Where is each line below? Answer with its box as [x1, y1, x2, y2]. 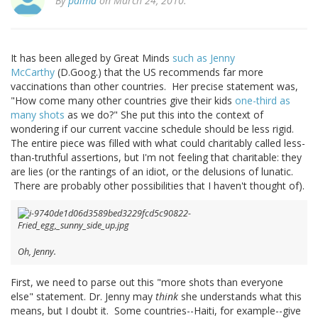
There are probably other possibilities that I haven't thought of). [11, 179, 307, 193]
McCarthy [11, 65, 55, 79]
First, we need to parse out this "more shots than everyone [11, 275, 283, 290]
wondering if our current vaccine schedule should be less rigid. [11, 122, 297, 136]
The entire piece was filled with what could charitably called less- [11, 136, 305, 150]
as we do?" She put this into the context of [65, 108, 263, 122]
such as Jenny [172, 51, 235, 65]
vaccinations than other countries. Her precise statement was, [11, 79, 298, 94]
